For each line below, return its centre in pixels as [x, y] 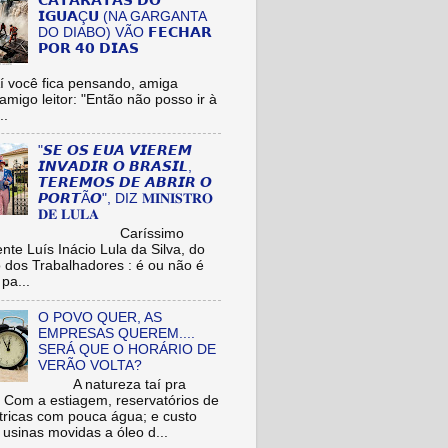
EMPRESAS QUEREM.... [117, 333]
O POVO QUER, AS [100, 317]
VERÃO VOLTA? [90, 365]
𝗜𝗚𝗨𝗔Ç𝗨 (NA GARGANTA [122, 16]
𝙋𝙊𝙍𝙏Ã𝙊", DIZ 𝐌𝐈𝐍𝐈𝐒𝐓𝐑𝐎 [126, 199]
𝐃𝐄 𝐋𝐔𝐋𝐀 [69, 215]
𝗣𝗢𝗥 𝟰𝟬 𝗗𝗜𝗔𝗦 [89, 48]
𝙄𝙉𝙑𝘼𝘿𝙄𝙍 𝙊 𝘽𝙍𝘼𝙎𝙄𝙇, [115, 167]
